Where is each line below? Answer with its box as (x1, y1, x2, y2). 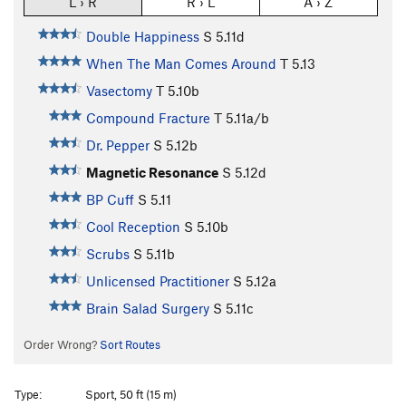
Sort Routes (99, 337, 160, 353)
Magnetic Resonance (85, 164, 218, 181)
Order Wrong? (23, 337, 100, 353)
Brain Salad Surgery (85, 300, 209, 317)
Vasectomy (85, 82, 152, 100)
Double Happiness (85, 28, 199, 45)
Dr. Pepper (85, 137, 150, 154)
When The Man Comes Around (85, 55, 276, 72)
